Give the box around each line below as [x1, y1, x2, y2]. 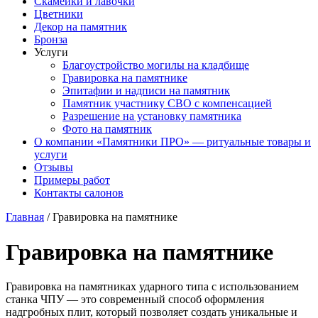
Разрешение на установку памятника [62, 110, 241, 123]
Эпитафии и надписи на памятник [62, 84, 230, 97]
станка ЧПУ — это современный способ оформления [6, 293, 264, 306]
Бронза [34, 33, 67, 46]
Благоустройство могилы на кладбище [62, 59, 249, 72]
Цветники [34, 8, 83, 21]
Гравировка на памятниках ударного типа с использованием [6, 280, 299, 293]
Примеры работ [34, 174, 110, 187]
